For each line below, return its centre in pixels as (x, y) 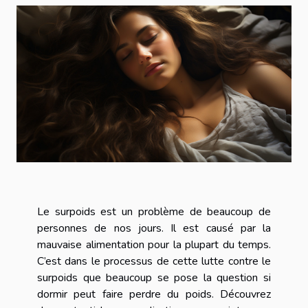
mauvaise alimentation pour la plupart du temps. (154, 244)
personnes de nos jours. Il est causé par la (154, 228)
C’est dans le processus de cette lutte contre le (154, 261)
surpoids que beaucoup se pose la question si (154, 277)
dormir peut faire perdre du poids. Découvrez (154, 294)
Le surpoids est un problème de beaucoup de (154, 211)
